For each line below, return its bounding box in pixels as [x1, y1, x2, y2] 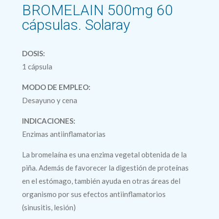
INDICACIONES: [22, 116, 75, 125]
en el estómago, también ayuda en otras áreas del [22, 176, 180, 185]
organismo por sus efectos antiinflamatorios [22, 190, 166, 198]
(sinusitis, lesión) [22, 203, 76, 212]
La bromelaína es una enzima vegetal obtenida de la [22, 150, 187, 159]
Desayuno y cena [22, 96, 77, 105]
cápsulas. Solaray [22, 16, 130, 33]
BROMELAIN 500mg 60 [22, 1, 173, 19]
